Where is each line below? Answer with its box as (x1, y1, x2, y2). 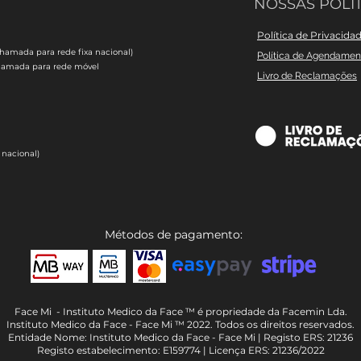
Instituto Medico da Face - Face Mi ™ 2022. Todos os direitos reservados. (6, 317, 355, 330)
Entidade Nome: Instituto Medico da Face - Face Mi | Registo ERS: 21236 (8, 330, 353, 343)
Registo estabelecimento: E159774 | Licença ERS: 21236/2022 (36, 343, 325, 356)
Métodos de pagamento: (104, 226, 243, 242)
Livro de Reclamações (257, 69, 357, 81)
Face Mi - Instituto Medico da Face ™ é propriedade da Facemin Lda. (14, 305, 347, 317)
